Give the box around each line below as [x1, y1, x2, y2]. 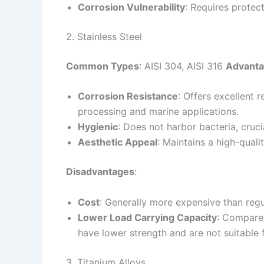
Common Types [66, 60, 139, 72]
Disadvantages [66, 166, 134, 178]
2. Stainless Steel [66, 30, 142, 42]
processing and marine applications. [78, 105, 239, 118]
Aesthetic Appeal [78, 136, 157, 148]
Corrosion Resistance [78, 90, 178, 103]
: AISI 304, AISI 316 [139, 60, 226, 72]
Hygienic [78, 121, 118, 133]
